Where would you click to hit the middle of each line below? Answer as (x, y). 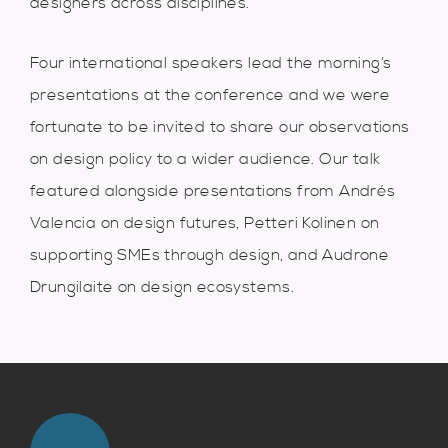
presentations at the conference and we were (210, 94)
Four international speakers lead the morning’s (211, 62)
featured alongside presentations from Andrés (213, 190)
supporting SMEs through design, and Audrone (210, 254)
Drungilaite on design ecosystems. (162, 286)
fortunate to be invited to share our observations (220, 126)
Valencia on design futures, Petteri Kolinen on (205, 222)
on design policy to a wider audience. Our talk (205, 158)
